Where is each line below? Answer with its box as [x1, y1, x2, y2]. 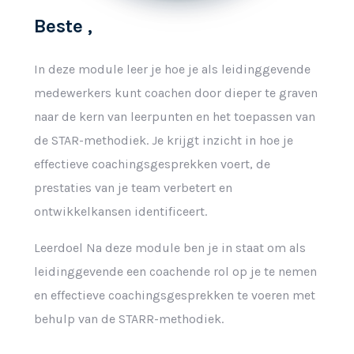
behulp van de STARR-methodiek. [33, 311, 224, 326]
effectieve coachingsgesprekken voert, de [33, 156, 270, 171]
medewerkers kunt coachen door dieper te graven [33, 85, 318, 100]
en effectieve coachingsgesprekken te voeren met [33, 287, 315, 303]
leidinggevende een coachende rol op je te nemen [33, 263, 317, 279]
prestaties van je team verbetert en [33, 179, 232, 195]
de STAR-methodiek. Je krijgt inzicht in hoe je [33, 132, 293, 148]
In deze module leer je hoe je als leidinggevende [33, 61, 311, 77]
